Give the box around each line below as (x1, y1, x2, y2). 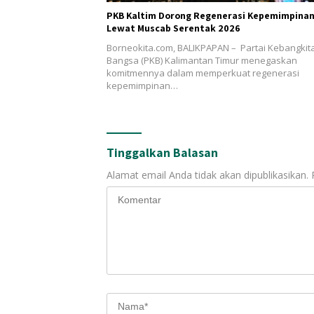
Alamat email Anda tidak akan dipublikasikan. (107, 168, 308, 182)
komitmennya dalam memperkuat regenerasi (107, 66, 299, 79)
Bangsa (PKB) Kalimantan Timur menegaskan (107, 53, 297, 67)
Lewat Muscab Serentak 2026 (107, 21, 240, 34)
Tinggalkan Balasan (107, 144, 218, 161)
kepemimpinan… (107, 78, 178, 92)
